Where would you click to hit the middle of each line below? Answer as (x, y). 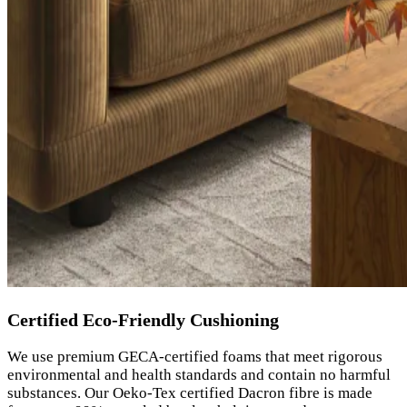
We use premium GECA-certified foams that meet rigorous (195, 357)
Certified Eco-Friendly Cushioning (143, 319)
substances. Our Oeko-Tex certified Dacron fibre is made (190, 393)
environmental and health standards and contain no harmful (199, 375)
